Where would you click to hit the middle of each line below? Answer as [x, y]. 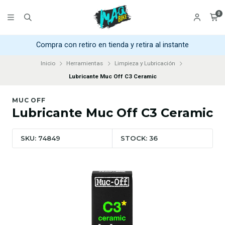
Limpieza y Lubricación [145, 64]
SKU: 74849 [40, 138]
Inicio [48, 64]
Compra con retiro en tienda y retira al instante [113, 45]
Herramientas [85, 64]
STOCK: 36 [139, 138]
